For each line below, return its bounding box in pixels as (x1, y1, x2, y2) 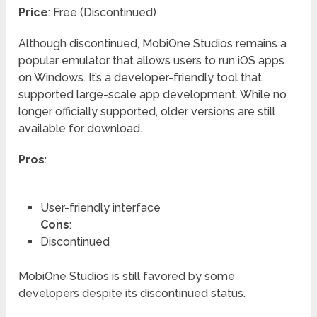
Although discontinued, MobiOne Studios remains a (18, 37, 287, 51)
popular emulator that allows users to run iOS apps (18, 54, 285, 68)
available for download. (18, 122, 143, 136)
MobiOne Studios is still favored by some (18, 270, 236, 284)
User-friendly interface (40, 201, 161, 215)
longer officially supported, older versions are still (18, 105, 276, 119)
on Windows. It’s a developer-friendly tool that (18, 71, 263, 85)
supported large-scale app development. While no (18, 88, 287, 102)
